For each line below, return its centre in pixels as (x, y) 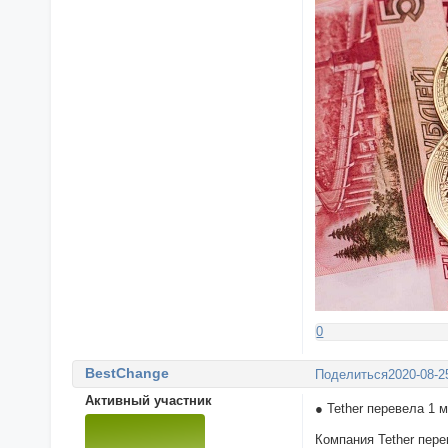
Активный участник (148, 401)
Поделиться (352, 374)
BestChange (126, 373)
